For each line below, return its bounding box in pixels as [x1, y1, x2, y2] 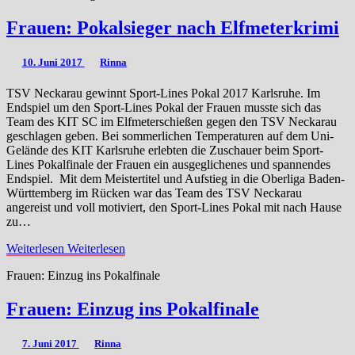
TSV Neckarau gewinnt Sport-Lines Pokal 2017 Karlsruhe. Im [6, 86, 320, 100]
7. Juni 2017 [21, 338, 79, 350]
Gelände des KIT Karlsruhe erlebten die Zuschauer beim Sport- [6, 143, 323, 157]
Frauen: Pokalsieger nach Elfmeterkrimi [6, 17, 339, 38]
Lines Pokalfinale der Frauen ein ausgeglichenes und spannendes [6, 157, 330, 171]
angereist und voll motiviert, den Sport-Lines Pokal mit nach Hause [6, 200, 342, 214]
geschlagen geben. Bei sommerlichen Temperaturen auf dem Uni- [6, 128, 334, 143]
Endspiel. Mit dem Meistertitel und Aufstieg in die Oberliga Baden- [6, 171, 345, 185]
